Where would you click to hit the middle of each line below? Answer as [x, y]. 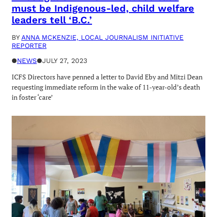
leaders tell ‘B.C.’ [52, 20]
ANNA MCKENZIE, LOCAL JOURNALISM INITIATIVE [102, 38]
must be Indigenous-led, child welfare [103, 8]
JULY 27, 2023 [65, 61]
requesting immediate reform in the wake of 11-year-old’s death [106, 87]
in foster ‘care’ [32, 97]
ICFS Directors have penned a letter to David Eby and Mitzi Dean [107, 77]
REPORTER [29, 46]
